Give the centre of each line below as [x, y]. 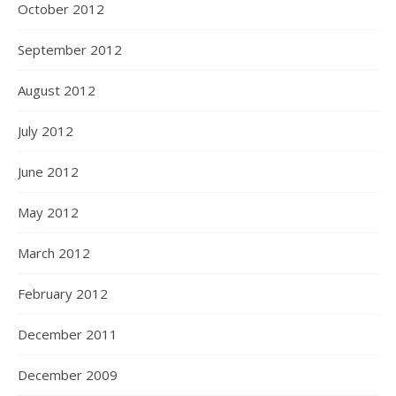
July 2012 [46, 131]
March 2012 [54, 253]
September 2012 [70, 49]
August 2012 [57, 90]
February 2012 [63, 293]
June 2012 [48, 171]
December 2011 [68, 334]
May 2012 [48, 212]
